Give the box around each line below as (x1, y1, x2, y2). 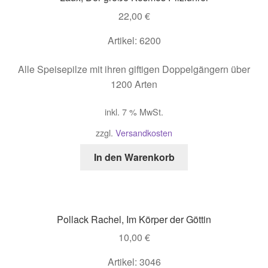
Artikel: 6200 (107, 33, 161, 48)
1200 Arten (111, 77, 157, 91)
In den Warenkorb (93, 150, 175, 165)
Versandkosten (115, 126, 172, 139)
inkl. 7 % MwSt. (105, 105, 163, 118)
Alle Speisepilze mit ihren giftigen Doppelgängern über (18, 62, 250, 76)
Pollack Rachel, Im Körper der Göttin (57, 212, 211, 226)
